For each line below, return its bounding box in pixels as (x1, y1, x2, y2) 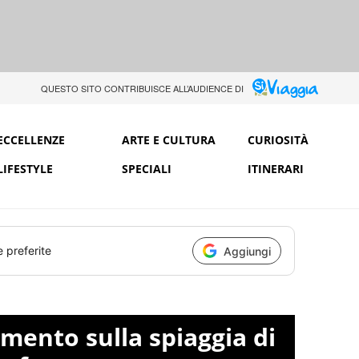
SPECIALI (122, 160, 172, 176)
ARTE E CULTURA (122, 131, 216, 147)
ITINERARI (247, 160, 304, 176)
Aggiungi (224, 244, 271, 258)
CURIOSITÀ (247, 131, 309, 147)
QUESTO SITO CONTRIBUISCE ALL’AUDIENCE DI (40, 82, 244, 95)
